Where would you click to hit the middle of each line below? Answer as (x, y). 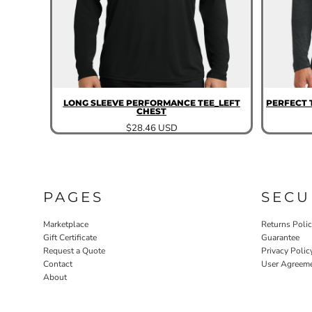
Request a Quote (74, 250)
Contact (58, 264)
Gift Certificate (70, 237)
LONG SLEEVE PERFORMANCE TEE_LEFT (151, 103)
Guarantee (280, 237)
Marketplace (66, 224)
